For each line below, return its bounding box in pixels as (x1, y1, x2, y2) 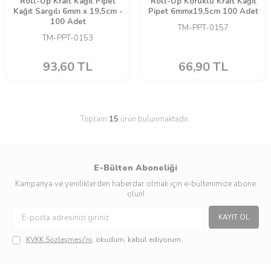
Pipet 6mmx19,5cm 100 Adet (148, 6, 258, 18)
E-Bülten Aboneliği (94, 162, 177, 174)
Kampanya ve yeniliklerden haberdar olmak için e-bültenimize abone (15, 178, 256, 190)
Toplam (80, 114, 109, 125)
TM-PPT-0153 (42, 33, 93, 44)
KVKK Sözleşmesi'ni (26, 235, 92, 245)
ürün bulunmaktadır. (119, 114, 191, 125)
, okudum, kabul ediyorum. (92, 235, 183, 245)
